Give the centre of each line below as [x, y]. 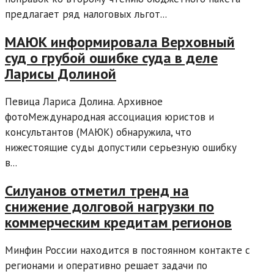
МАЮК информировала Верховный [120, 42]
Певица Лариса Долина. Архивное [84, 101]
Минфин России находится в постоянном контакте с [128, 250]
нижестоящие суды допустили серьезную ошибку [121, 147]
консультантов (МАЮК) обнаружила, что [98, 132]
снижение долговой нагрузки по [109, 206]
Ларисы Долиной [61, 73]
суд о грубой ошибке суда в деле [111, 57]
